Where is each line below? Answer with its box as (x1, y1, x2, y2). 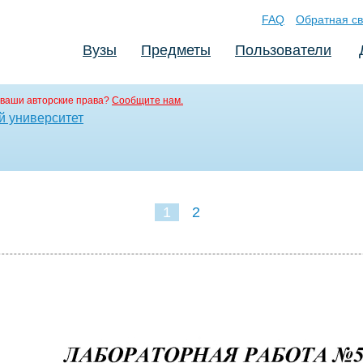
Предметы (141, 42, 211, 58)
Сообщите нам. (112, 95, 183, 106)
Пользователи (235, 42, 331, 58)
